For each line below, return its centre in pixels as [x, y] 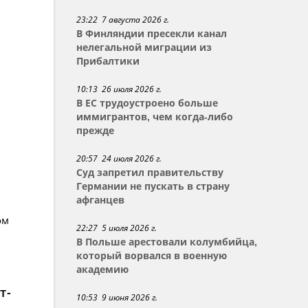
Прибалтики [108, 61]
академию [103, 269]
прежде [96, 131]
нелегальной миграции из [144, 47]
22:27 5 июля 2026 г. [117, 228]
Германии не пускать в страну [153, 186]
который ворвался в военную [152, 256]
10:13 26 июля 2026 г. [119, 89]
